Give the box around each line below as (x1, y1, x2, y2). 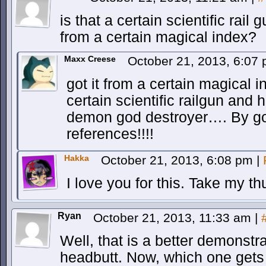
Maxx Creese (64, 54, 116, 64)
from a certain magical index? (60, 29, 256, 45)
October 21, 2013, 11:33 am (93, 211, 255, 224)
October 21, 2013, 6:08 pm (101, 153, 256, 167)
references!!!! (66, 126, 154, 142)
